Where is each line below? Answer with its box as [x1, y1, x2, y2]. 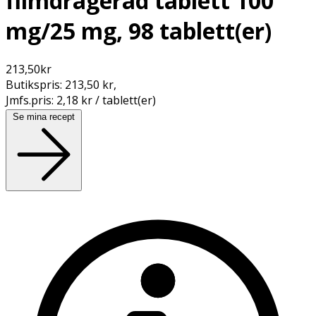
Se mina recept [13, 111, 75, 122]
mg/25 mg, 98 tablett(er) [6, 16, 272, 47]
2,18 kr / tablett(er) [56, 92, 156, 108]
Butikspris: [6, 76, 65, 92]
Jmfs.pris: [6, 92, 56, 108]
